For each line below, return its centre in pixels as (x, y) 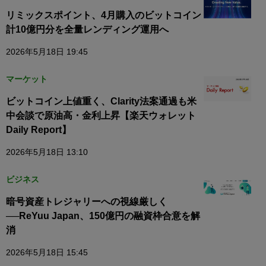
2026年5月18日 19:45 (47, 51)
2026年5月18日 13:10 (47, 152)
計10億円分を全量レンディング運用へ (87, 29)
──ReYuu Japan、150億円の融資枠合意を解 (103, 216)
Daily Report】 (39, 129)
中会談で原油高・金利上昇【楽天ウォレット (101, 115)
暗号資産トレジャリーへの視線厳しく (87, 201)
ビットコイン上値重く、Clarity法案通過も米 (101, 101)
